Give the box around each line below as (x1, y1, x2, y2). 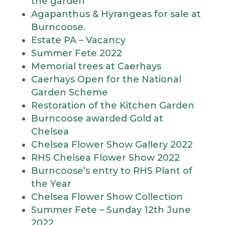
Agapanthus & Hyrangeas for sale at (31, 9, 201, 20)
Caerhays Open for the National (31, 74, 181, 85)
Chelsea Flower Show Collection (31, 191, 183, 202)
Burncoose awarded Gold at (31, 113, 163, 124)
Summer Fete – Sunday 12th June (31, 204, 191, 215)
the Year (31, 178, 71, 189)
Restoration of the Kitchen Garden (31, 100, 194, 111)
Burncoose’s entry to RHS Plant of (31, 165, 192, 176)
